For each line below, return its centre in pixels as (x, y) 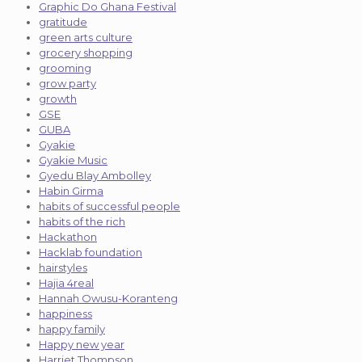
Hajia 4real (66, 282)
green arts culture (86, 37)
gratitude (63, 21)
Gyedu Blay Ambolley (95, 175)
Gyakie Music (73, 160)
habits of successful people (109, 206)
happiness (65, 313)
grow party (67, 83)
